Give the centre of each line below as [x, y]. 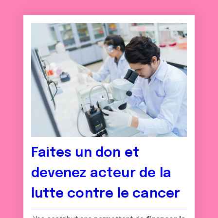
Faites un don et [85, 153]
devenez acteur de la [101, 173]
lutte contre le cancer [106, 194]
